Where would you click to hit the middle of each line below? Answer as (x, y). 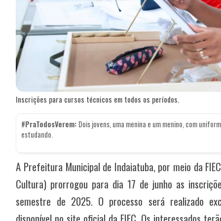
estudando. (37, 135)
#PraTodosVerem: (50, 124)
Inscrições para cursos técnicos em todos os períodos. (98, 99)
